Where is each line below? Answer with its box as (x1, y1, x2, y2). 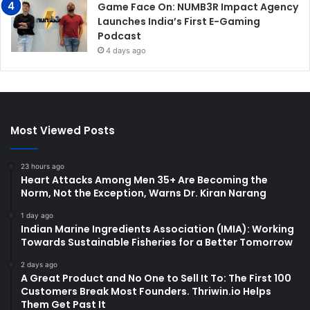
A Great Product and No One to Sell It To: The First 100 (21, 271, 291, 285)
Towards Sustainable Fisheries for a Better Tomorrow (21, 235, 293, 249)
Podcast (98, 28, 141, 43)
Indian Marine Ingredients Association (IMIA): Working (21, 221, 294, 236)
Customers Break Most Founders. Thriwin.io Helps (21, 284, 271, 298)
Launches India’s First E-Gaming (98, 14, 260, 28)
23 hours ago (21, 161, 64, 170)
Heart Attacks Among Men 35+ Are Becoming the (21, 172, 268, 187)
